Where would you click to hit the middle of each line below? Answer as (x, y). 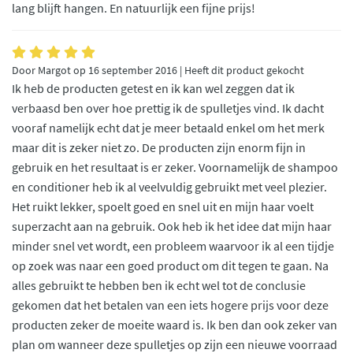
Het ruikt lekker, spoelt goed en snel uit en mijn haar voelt (163, 206)
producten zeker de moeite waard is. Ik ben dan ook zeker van (175, 324)
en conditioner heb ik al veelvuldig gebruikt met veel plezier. (169, 186)
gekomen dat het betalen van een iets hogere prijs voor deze (170, 305)
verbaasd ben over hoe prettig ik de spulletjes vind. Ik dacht (168, 108)
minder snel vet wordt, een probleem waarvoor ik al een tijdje (173, 245)
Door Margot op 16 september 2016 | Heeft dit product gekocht (158, 70)
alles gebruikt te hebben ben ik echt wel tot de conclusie (159, 285)
